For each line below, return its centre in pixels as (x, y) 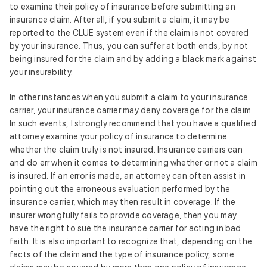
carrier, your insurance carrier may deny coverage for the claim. (131, 110)
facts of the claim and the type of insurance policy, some (122, 254)
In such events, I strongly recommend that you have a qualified (133, 123)
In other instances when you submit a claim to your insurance (129, 97)
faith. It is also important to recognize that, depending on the (131, 241)
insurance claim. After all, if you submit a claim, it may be (120, 20)
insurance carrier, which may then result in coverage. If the (123, 202)
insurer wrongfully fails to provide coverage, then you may (123, 215)
